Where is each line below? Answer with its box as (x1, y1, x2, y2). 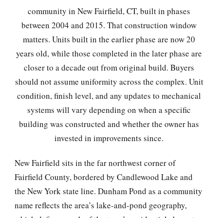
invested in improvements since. (54, 132, 163, 144)
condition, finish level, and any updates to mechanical (17, 90, 201, 102)
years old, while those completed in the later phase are (16, 48, 202, 59)
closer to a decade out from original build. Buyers (24, 62, 194, 73)
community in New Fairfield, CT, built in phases (28, 5, 190, 17)
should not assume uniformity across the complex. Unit (15, 76, 203, 88)
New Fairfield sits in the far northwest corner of (15, 157, 176, 169)
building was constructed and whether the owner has (19, 118, 199, 130)
